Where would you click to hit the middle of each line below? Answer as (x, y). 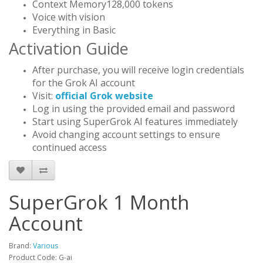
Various (45, 246)
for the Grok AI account (84, 83)
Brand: (21, 246)
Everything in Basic (75, 30)
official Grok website (104, 96)
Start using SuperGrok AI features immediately (135, 122)
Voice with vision (69, 17)
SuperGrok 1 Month (99, 202)
